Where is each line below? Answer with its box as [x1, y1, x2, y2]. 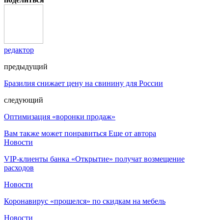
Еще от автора [109, 129, 156, 137]
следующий [4, 95, 43, 104]
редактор [4, 45, 34, 54]
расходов [4, 163, 34, 172]
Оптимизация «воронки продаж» [4, 112, 115, 121]
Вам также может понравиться [4, 129, 107, 137]
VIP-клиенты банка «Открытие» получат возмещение [4, 154, 185, 163]
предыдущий [4, 62, 48, 71]
